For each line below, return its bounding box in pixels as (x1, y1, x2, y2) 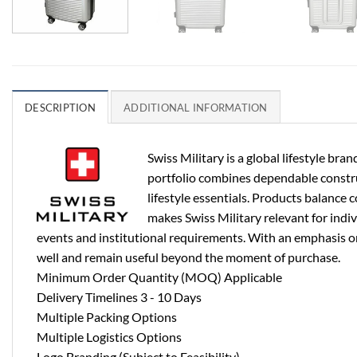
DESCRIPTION (25, 100, 96, 114)
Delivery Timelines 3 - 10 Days (37, 288, 202, 304)
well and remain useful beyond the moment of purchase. (37, 249, 340, 265)
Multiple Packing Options (37, 308, 177, 324)
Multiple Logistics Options (37, 328, 182, 344)
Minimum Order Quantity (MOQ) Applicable (37, 269, 282, 284)
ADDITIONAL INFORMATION (124, 100, 268, 114)
